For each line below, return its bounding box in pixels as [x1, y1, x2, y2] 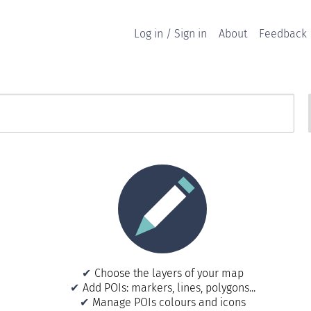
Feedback [258, 27, 307, 41]
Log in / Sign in [134, 27, 208, 41]
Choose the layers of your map [94, 266, 244, 280]
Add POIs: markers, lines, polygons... [82, 280, 255, 294]
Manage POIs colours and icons [92, 295, 246, 309]
